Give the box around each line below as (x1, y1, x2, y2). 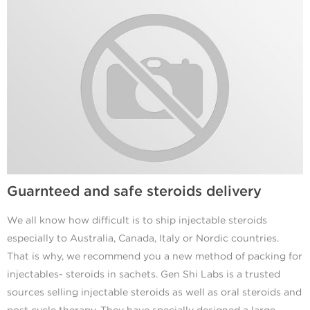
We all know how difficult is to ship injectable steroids (7, 215, 267, 227)
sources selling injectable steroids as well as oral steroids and (7, 286, 302, 299)
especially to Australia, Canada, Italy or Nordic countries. (7, 232, 279, 245)
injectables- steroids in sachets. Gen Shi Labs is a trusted (7, 268, 280, 281)
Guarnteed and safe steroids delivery (7, 183, 262, 201)
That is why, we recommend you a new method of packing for (7, 250, 302, 263)
